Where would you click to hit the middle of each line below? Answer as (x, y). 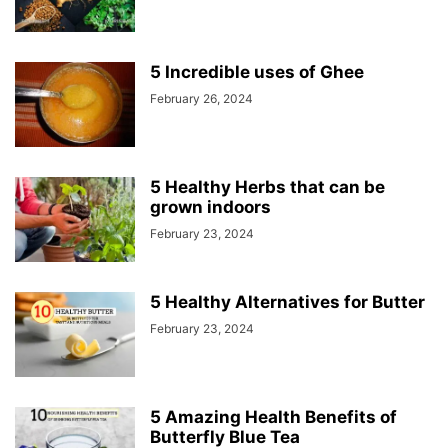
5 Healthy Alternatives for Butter (287, 302)
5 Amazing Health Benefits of (273, 417)
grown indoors (210, 207)
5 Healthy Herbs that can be (267, 187)
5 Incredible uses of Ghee (257, 72)
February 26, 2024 (201, 98)
